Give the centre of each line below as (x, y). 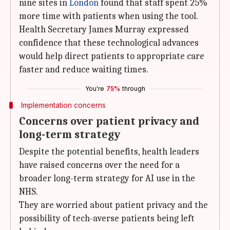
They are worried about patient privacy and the (113, 205)
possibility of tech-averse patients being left (107, 218)
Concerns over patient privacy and (109, 121)
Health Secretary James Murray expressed (104, 30)
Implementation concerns (63, 105)
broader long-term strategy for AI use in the (107, 178)
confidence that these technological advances (109, 43)
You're (94, 89)
